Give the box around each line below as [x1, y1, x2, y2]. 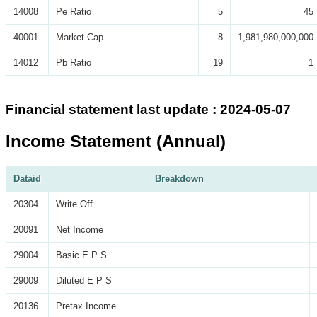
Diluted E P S [56, 275, 112, 286]
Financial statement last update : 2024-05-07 [6, 102, 291, 117]
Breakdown [154, 173, 204, 184]
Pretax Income [56, 300, 116, 311]
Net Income [56, 224, 103, 235]
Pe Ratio [56, 6, 91, 18]
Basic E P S [56, 249, 107, 260]
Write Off [56, 198, 93, 209]
